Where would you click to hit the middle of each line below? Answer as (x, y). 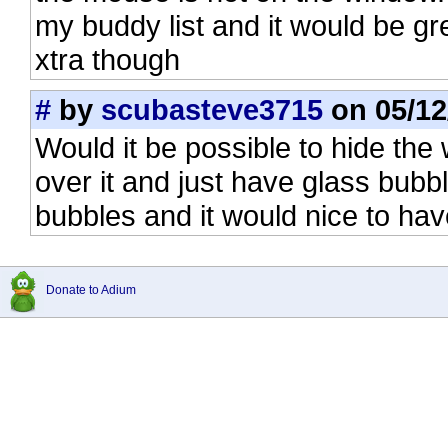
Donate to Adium (91, 290)
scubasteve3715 (212, 109)
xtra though (107, 59)
